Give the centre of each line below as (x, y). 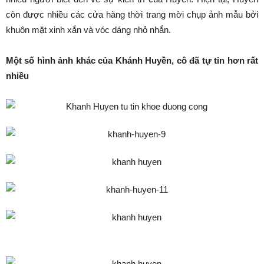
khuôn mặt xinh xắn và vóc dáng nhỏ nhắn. (88, 30)
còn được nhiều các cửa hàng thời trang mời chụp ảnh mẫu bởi (132, 14)
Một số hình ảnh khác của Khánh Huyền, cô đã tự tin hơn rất (132, 60)
